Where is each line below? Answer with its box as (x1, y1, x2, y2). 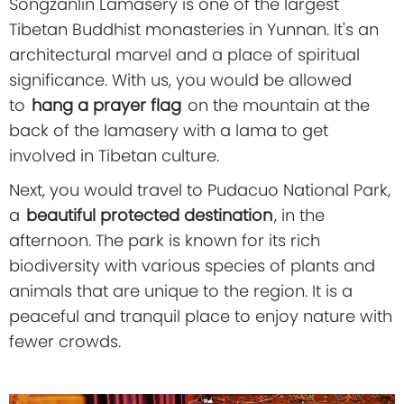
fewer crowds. (9, 330, 121, 353)
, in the (274, 204, 325, 227)
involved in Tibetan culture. (9, 144, 219, 168)
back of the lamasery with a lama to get (9, 119, 328, 142)
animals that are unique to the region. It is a (9, 280, 353, 303)
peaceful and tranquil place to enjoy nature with (9, 305, 392, 328)
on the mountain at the (183, 94, 370, 117)
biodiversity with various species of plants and (9, 254, 375, 278)
